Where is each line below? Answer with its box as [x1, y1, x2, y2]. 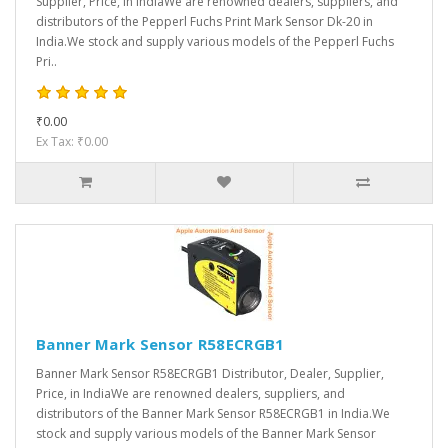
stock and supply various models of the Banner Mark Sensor [36, 425, 376, 443]
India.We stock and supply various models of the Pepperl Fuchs [36, 33, 394, 51]
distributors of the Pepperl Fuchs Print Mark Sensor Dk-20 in [36, 13, 373, 31]
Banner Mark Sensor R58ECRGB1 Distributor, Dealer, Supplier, [36, 365, 384, 383]
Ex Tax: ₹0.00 [36, 133, 108, 151]
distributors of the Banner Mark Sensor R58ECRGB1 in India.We [36, 405, 390, 423]
